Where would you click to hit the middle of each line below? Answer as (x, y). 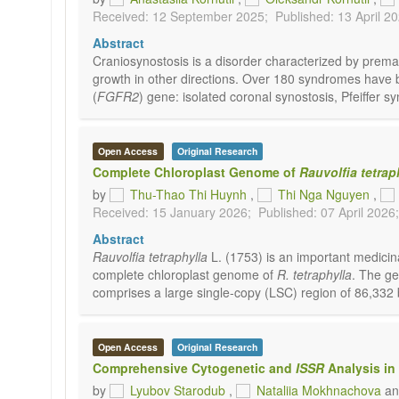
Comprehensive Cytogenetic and (194, 368)
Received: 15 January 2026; (172, 212)
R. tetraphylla (314, 274)
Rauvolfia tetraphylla (150, 256)
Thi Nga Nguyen (324, 194)
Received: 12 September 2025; (180, 16)
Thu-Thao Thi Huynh (188, 194)
